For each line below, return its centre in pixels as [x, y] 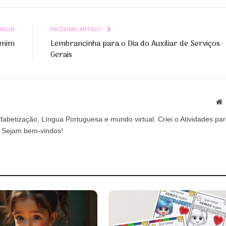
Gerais [61, 55]
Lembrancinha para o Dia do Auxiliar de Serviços [135, 44]
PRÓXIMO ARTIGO [77, 29]
